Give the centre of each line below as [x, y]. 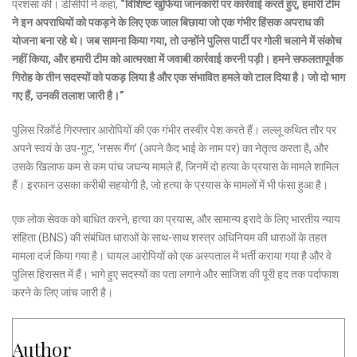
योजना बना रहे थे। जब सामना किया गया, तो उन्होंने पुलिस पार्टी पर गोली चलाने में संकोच [177, 41]
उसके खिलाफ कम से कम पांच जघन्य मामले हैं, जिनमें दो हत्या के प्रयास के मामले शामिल [175, 167]
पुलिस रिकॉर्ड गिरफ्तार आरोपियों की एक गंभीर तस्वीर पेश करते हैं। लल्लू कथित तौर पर [174, 130]
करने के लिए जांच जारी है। [63, 293]
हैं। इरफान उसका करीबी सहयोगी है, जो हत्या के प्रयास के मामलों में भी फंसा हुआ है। [170, 185]
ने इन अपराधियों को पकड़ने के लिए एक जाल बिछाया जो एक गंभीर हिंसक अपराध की [168, 23]
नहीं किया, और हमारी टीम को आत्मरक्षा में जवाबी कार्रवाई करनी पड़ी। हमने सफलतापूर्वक [177, 59]
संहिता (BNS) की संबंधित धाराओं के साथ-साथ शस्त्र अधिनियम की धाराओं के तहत [169, 238]
